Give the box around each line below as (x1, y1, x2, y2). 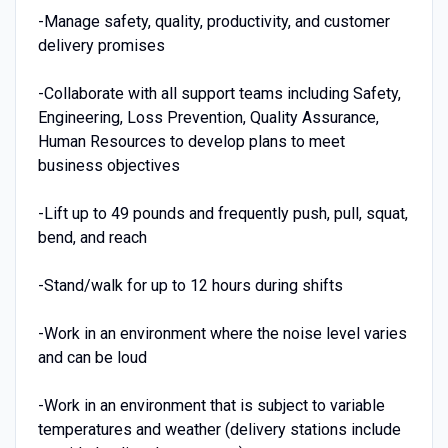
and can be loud (37, 347, 147, 367)
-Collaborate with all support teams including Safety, (37, 83, 401, 103)
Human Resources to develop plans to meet (37, 131, 345, 151)
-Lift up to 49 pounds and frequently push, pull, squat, (37, 203, 408, 223)
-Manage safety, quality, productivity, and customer (37, 11, 390, 31)
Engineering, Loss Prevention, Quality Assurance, (37, 107, 379, 127)
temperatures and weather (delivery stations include (37, 419, 401, 439)
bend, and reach (37, 227, 147, 247)
